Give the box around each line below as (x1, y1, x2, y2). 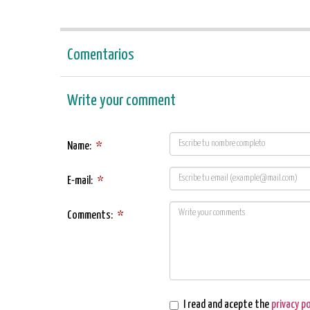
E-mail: (67, 175, 93, 188)
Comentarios (67, 47, 134, 64)
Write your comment (67, 93, 176, 109)
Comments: (67, 210, 113, 222)
